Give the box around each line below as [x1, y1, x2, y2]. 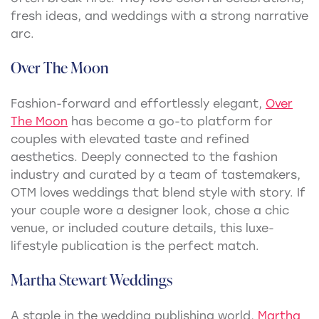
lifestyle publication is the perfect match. [11, 239, 259, 253]
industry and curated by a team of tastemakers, [11, 168, 300, 182]
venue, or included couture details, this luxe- [11, 221, 274, 236]
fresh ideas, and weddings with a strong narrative [11, 9, 308, 23]
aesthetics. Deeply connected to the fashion [11, 150, 278, 164]
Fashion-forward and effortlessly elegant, [11, 97, 266, 111]
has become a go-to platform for [68, 115, 273, 129]
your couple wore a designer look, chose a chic [11, 204, 289, 218]
